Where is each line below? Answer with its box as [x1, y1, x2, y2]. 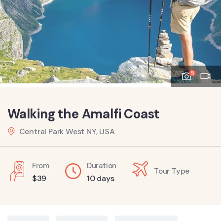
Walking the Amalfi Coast [7, 106, 160, 122]
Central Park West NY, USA [19, 126, 115, 137]
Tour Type [154, 166, 190, 176]
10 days [86, 173, 114, 184]
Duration [86, 161, 117, 171]
